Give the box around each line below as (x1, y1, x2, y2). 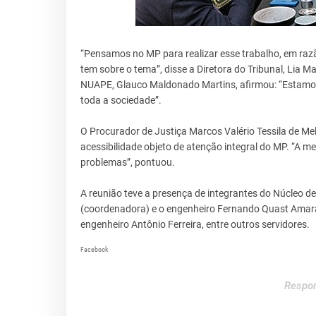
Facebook (80, 245, 109, 253)
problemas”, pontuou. (80, 156, 175, 168)
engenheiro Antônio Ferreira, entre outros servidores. (80, 218, 310, 230)
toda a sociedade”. (80, 94, 162, 106)
